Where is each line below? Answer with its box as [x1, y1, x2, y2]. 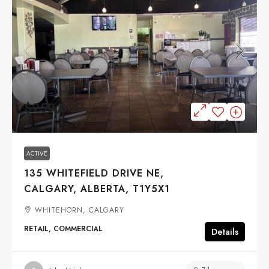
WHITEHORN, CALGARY [35, 205, 124, 216]
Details [211, 225, 238, 239]
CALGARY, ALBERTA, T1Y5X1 [24, 182, 170, 196]
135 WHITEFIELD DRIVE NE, [24, 166, 164, 181]
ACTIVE [26, 149, 47, 159]
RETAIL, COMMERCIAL [24, 223, 103, 235]
